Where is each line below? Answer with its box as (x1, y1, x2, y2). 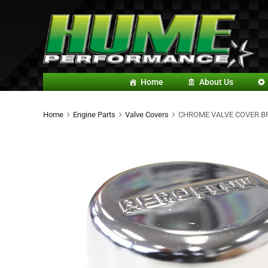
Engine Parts (73, 110, 115, 120)
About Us (199, 77, 233, 87)
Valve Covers (125, 110, 169, 120)
